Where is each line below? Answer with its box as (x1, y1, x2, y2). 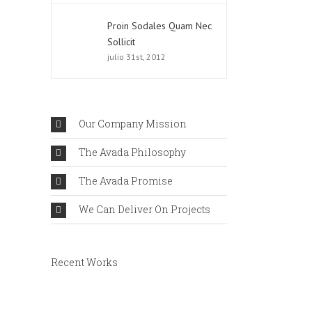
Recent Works (51, 256, 118, 269)
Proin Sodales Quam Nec (107, 19, 212, 32)
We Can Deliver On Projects (79, 203, 210, 216)
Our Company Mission (79, 117, 187, 130)
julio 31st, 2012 (107, 52, 166, 62)
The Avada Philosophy (79, 146, 186, 159)
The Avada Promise (79, 174, 173, 187)
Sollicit (107, 36, 135, 48)
